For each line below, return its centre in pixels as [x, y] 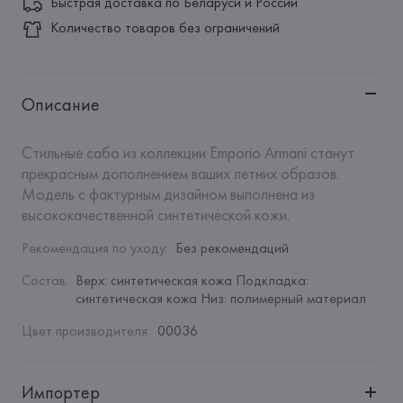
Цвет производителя [84, 331]
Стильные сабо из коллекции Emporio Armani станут [188, 152]
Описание [60, 104]
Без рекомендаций [232, 248]
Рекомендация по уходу [93, 248]
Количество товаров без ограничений [165, 27]
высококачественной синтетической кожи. [155, 215]
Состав [43, 280]
